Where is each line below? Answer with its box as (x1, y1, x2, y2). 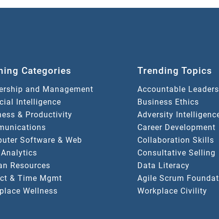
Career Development (137, 123, 216, 132)
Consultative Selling (137, 148, 216, 158)
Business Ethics (137, 97, 199, 107)
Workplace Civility (137, 186, 207, 196)
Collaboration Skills (137, 135, 214, 145)
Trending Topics (137, 65, 212, 77)
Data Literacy (137, 161, 190, 171)
